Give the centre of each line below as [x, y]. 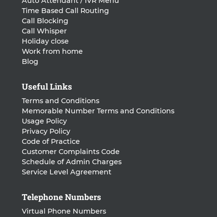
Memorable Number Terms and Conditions [98, 111]
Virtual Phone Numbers [64, 211]
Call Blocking [45, 21]
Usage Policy [44, 121]
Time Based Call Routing [65, 10]
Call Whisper [44, 31]
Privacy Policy [46, 131]
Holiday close [45, 41]
